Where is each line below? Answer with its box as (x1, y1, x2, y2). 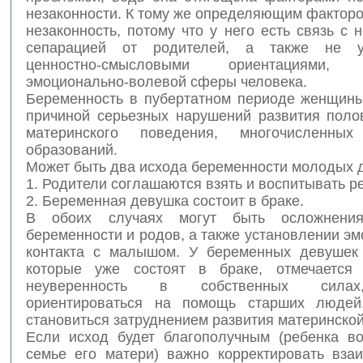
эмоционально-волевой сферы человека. (26, 73, 307, 90)
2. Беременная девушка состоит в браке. (26, 192, 304, 209)
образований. (26, 141, 117, 158)
